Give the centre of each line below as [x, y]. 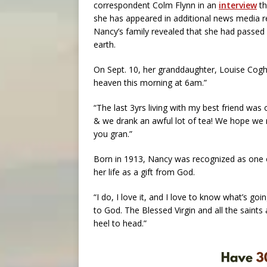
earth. [105, 44]
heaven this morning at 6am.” [150, 83]
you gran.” [113, 134]
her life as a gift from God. [144, 172]
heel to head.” [120, 223]
